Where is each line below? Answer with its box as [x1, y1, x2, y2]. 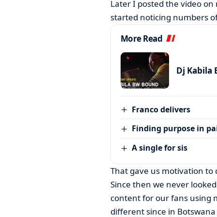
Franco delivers [132, 104, 191, 115]
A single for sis [132, 142, 188, 153]
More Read [120, 32, 163, 44]
